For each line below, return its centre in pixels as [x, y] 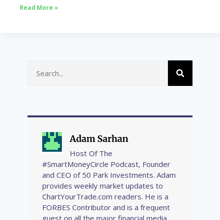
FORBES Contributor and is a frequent [106, 207]
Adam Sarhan [99, 139]
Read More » [39, 8]
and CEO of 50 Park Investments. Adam [109, 175]
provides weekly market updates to [103, 186]
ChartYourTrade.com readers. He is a [105, 197]
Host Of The [91, 153]
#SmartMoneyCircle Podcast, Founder [106, 164]
